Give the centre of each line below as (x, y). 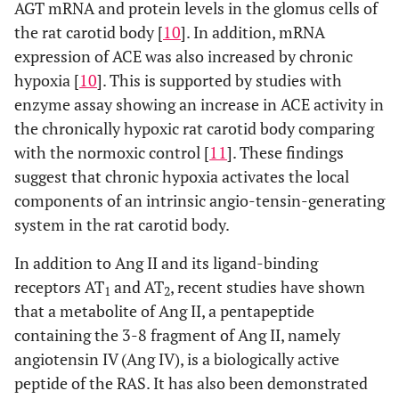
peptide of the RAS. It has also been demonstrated (191, 383)
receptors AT (59, 287)
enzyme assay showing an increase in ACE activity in (199, 104)
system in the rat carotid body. (122, 224)
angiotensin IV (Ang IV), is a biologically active (177, 359)
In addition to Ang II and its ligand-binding (166, 263)
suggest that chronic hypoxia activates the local (182, 176)
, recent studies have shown (268, 287)
